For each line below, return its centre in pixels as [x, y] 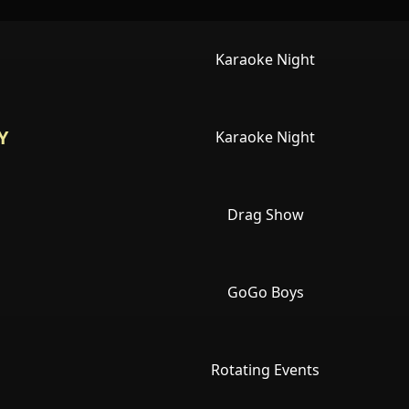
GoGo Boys [265, 293]
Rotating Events [265, 370]
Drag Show [265, 215]
